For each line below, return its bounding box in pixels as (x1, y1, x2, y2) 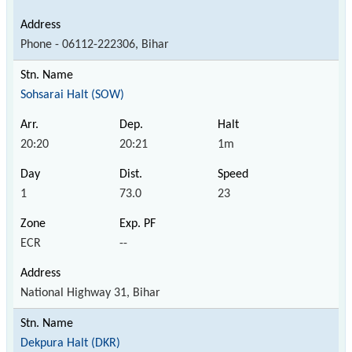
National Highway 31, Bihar (20, 286, 160, 299)
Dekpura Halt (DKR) (20, 336, 120, 350)
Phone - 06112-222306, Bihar (20, 38, 169, 51)
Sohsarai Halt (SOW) (20, 88, 124, 101)
